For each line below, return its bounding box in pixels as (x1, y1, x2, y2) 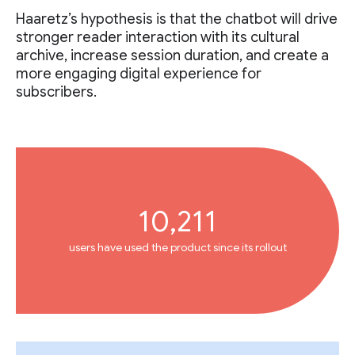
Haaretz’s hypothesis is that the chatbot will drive (16, 10, 338, 28)
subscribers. (16, 83, 97, 101)
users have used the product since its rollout (68, 240, 287, 254)
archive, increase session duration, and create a (16, 47, 329, 64)
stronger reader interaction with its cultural (16, 29, 300, 46)
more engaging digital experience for (16, 65, 261, 82)
